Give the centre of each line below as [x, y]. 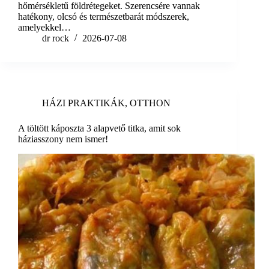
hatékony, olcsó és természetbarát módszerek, [104, 17]
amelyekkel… [44, 28]
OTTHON [150, 103]
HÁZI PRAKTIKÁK [83, 103]
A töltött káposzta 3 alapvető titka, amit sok [99, 128]
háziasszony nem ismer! [63, 139]
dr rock [56, 38]
